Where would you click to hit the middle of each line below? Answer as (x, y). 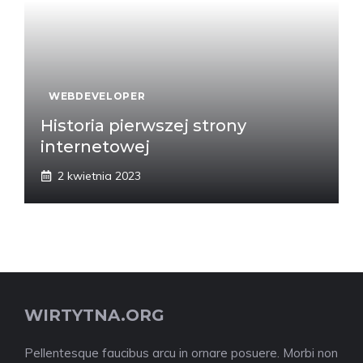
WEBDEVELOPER (97, 96)
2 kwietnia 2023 (99, 175)
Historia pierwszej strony (143, 125)
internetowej (95, 146)
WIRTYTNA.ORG (94, 315)
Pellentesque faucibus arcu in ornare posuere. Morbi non (181, 352)
